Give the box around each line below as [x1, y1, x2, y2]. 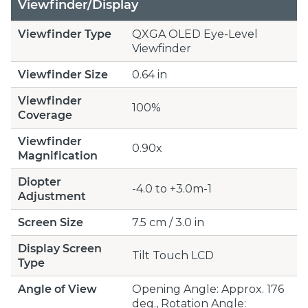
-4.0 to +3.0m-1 [132, 181, 212, 195]
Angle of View [18, 282, 97, 296]
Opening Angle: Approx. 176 [132, 282, 284, 296]
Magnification [18, 148, 98, 162]
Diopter [18, 175, 61, 188]
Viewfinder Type [18, 27, 111, 41]
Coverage [18, 108, 72, 122]
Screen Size [18, 215, 83, 229]
